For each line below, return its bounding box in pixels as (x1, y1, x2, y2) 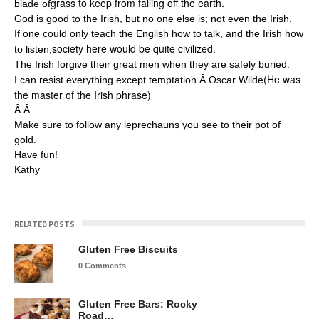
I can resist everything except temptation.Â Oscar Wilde (14, 74, 263, 86)
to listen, (14, 43, 52, 56)
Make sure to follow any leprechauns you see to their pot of (14, 119, 281, 131)
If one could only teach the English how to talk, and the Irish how (14, 28, 303, 40)
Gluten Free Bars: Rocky (78, 298, 197, 310)
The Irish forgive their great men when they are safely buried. (14, 58, 290, 70)
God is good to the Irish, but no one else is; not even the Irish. (14, 13, 292, 25)
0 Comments (78, 261, 126, 271)
